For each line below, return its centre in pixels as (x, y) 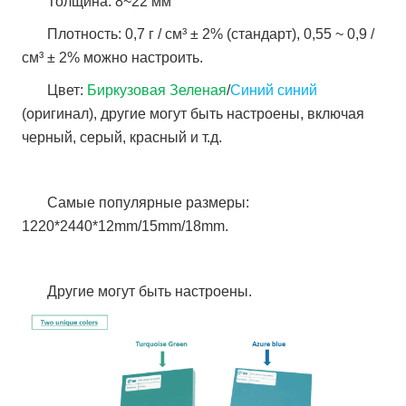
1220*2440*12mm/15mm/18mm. (127, 226)
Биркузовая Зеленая (157, 90)
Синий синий (274, 90)
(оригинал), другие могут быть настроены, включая (193, 113)
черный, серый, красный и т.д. (122, 137)
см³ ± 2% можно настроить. (113, 57)
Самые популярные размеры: (149, 202)
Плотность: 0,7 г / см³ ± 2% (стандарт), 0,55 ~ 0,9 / (211, 34)
